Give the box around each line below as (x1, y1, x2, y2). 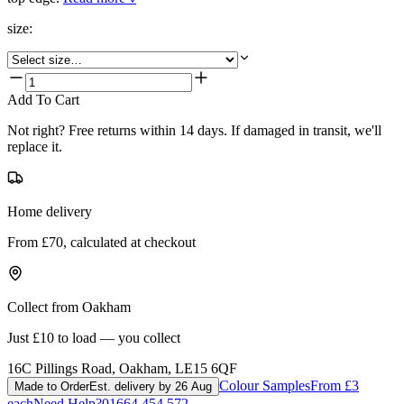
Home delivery (7, 203, 92, 219)
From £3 (310, 377, 359, 393)
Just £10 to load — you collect (7, 329, 180, 345)
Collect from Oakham (7, 298, 131, 315)
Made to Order (14, 379, 89, 393)
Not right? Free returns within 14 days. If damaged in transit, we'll (7, 122, 381, 138)
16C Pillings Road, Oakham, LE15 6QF (7, 360, 237, 376)
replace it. (7, 138, 62, 154)
